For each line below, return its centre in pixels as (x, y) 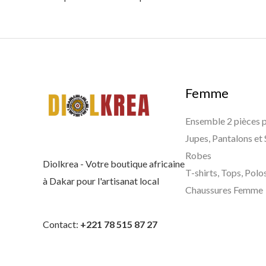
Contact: (61, 224)
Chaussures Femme (224, 189)
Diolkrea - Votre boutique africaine (114, 163)
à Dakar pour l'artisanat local (101, 180)
